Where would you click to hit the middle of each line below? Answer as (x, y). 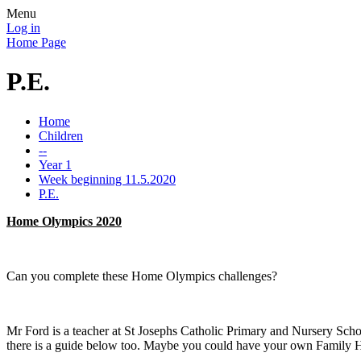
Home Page (36, 42)
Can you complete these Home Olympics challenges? (142, 276)
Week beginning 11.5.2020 (107, 179)
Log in (23, 28)
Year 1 (55, 164)
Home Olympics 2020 (64, 221)
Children (61, 135)
